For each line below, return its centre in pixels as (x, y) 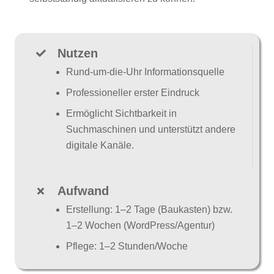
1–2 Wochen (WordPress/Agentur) (140, 226)
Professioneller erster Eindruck (133, 93)
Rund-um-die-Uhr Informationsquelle (145, 72)
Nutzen (77, 54)
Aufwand (83, 191)
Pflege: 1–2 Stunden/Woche (127, 246)
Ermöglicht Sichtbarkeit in (121, 114)
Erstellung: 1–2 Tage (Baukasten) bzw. (149, 210)
